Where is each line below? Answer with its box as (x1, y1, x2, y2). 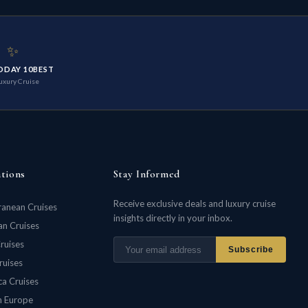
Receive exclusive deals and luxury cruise (113, 198, 276, 210)
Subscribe (228, 245, 274, 255)
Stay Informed (113, 168, 180, 181)
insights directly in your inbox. (113, 212, 232, 224)
